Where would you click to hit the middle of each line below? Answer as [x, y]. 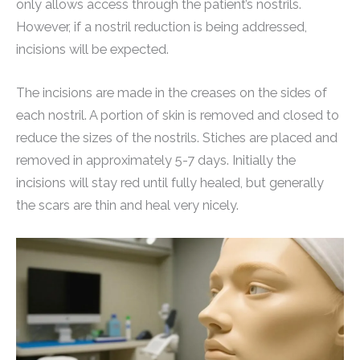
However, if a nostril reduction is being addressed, [162, 27]
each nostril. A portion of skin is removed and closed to [178, 116]
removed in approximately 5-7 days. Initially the [156, 161]
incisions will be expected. [92, 49]
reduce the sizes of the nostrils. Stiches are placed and [177, 138]
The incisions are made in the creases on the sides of [172, 93]
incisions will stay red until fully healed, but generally [170, 183]
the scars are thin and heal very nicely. [127, 206]
